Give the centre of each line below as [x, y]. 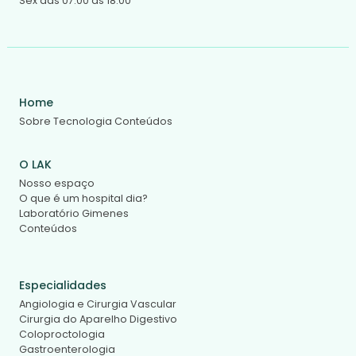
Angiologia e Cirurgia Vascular [98, 304]
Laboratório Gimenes [74, 213]
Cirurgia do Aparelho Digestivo [98, 319]
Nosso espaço [57, 183]
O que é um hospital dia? [83, 198]
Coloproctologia [62, 334]
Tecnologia [83, 122]
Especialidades [63, 285]
